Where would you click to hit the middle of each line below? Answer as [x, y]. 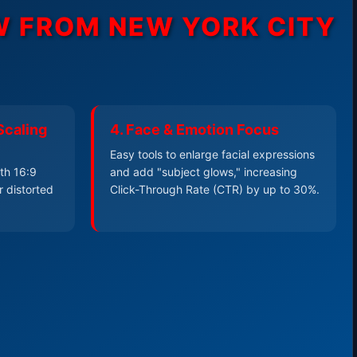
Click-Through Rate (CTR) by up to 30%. [215, 189]
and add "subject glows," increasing [204, 171]
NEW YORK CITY [222, 26]
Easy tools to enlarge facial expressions [212, 154]
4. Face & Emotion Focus [194, 129]
